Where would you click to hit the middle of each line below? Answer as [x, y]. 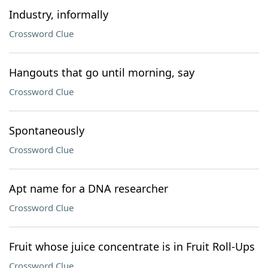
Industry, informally [59, 14]
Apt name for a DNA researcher [89, 188]
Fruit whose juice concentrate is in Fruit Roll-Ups [132, 246]
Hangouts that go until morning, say [102, 72]
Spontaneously [47, 130]
